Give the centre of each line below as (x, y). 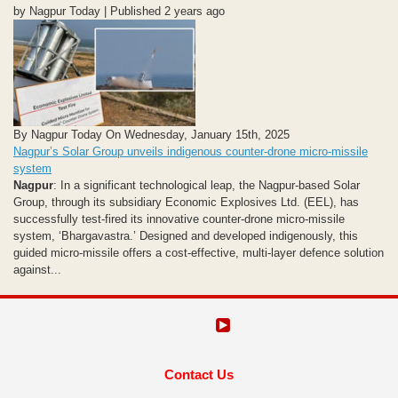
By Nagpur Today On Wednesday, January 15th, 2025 (151, 134)
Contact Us (199, 375)
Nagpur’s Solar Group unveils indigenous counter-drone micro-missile (191, 151)
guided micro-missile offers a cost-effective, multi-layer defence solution (199, 252)
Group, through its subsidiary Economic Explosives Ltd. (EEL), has (186, 202)
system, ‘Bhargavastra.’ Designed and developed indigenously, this (186, 235)
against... (37, 269)
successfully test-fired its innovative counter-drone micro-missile (179, 219)
